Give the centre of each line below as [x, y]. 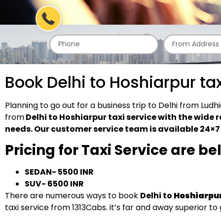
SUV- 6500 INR [54, 184]
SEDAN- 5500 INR [59, 172]
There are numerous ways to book [73, 195]
